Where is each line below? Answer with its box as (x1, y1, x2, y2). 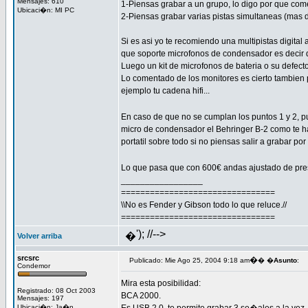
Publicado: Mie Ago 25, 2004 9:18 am (129, 256, 250, 264)
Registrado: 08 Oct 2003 (17, 287, 96, 294)
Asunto (274, 256, 297, 264)
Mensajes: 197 (17, 294, 64, 302)
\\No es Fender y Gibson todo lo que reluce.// (121, 200, 287, 210)
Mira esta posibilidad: (121, 278, 201, 288)
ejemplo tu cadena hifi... (121, 86, 210, 96)
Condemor (17, 262, 50, 269)
